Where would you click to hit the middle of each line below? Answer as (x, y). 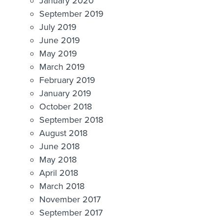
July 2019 (58, 27)
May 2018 (58, 159)
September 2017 (71, 212)
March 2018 (62, 186)
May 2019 (58, 53)
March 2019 (62, 67)
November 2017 (70, 199)
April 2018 (59, 173)
